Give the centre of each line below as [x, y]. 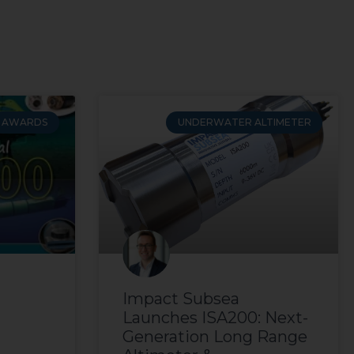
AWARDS [25, 122]
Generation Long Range [215, 337]
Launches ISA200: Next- [215, 318]
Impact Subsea [181, 299]
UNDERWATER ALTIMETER [244, 122]
